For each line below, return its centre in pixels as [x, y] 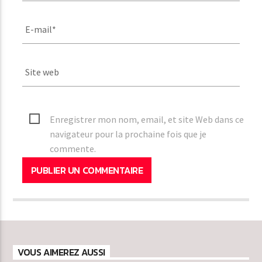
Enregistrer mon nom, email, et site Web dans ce [147, 119]
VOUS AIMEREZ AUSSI [61, 252]
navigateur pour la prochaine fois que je [128, 134]
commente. [73, 148]
